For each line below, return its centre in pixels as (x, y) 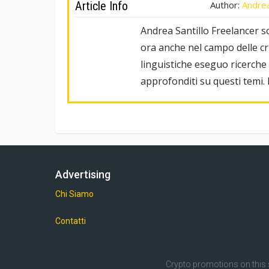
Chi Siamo (74, 194)
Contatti (71, 221)
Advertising (83, 175)
